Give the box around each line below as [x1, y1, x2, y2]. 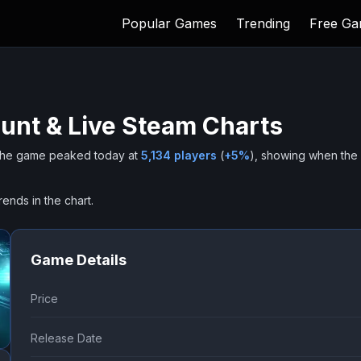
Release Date [30, 331, 102, 345]
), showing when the [250, 148, 358, 162]
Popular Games [122, 15, 217, 31]
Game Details [30, 251, 127, 268]
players [171, 148, 217, 162]
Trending [236, 15, 290, 31]
